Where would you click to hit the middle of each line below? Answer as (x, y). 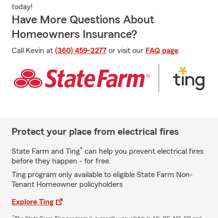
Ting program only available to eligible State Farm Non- (102, 174)
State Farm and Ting (46, 151)
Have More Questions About (83, 20)
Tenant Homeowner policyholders (67, 184)
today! (22, 7)
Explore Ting (33, 202)
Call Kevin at (33, 51)
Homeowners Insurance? (74, 35)
